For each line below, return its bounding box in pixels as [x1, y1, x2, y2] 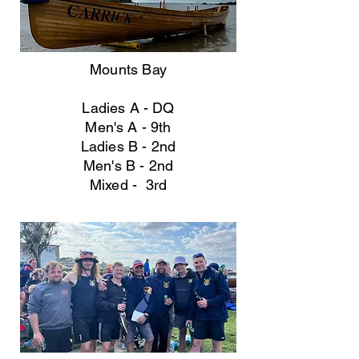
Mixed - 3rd [89, 176, 167, 193]
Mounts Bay [90, 61, 167, 78]
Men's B [83, 157, 136, 174]
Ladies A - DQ [82, 99, 175, 116]
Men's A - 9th [85, 119, 171, 135]
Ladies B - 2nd [80, 138, 176, 155]
